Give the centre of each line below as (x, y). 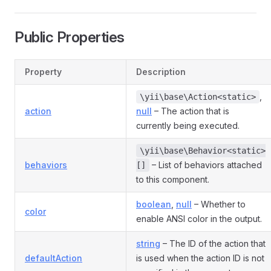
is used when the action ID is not (200, 258)
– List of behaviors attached (206, 165)
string (148, 243)
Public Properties (70, 37)
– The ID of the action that (213, 243)
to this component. (173, 179)
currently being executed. (188, 126)
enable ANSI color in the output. (199, 219)
